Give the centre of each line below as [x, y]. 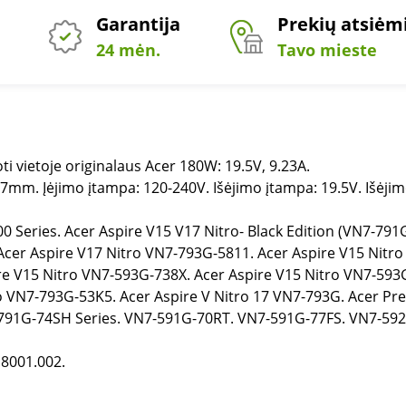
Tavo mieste [327, 50]
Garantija [138, 24]
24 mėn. [128, 50]
